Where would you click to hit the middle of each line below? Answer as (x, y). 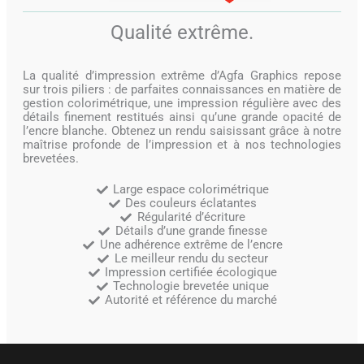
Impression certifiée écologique (191, 273)
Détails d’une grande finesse (191, 231)
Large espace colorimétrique (191, 190)
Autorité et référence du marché (191, 300)
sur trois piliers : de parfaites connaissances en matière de (182, 89)
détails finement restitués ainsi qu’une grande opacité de (182, 117)
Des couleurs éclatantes (191, 204)
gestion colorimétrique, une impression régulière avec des (182, 103)
